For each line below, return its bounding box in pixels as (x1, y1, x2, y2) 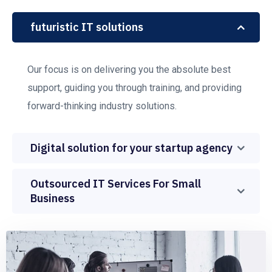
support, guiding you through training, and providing (27, 81, 242, 93)
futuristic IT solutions (30, 19, 143, 34)
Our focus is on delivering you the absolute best (27, 63, 231, 75)
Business (30, 191, 75, 205)
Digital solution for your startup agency (30, 140, 233, 155)
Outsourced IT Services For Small (30, 176, 201, 191)
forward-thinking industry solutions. (27, 100, 177, 112)
